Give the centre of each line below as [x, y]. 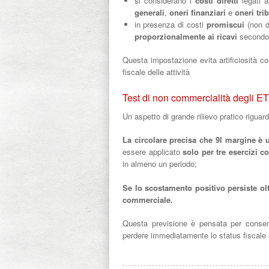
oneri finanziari [197, 12]
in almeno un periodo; [160, 164]
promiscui [226, 24]
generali [149, 12]
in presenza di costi [171, 24]
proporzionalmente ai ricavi [186, 36]
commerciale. [148, 199]
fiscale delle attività [157, 72]
